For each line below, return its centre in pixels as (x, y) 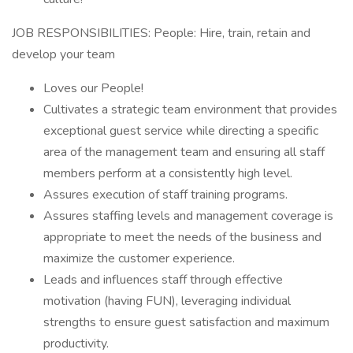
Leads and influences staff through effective (163, 280)
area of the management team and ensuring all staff (184, 152)
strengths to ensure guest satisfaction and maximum (186, 322)
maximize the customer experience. (139, 258)
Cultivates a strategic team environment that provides (190, 110)
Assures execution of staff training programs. (165, 195)
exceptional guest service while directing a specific (181, 131)
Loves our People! (93, 88)
